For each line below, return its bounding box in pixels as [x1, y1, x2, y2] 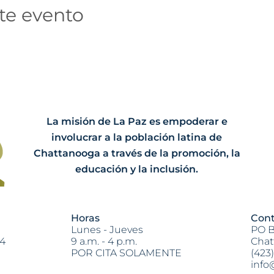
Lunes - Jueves [71, 223, 143, 235]
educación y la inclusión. [75, 163, 198, 175]
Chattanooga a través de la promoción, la [33, 147, 240, 159]
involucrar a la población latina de [51, 131, 222, 143]
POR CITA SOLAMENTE [71, 246, 182, 259]
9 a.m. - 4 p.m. [71, 235, 137, 247]
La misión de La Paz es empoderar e [46, 115, 228, 127]
